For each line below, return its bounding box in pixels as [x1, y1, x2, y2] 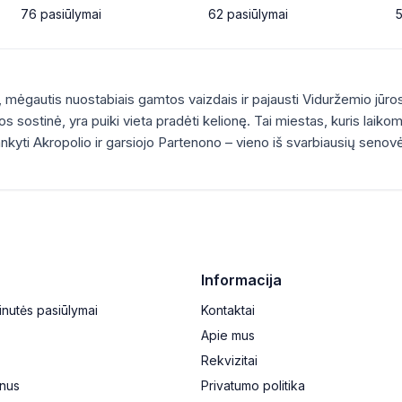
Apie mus [201, 328, 255, 343]
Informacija [201, 271, 282, 289]
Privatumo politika [201, 378, 305, 393]
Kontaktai [201, 302, 255, 318]
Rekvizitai [201, 353, 258, 368]
